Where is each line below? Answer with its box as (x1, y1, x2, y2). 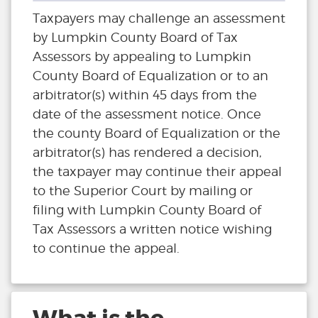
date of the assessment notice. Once (33, 106, 261, 122)
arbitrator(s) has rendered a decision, (33, 145, 262, 160)
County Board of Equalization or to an (33, 68, 268, 84)
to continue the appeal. (33, 241, 180, 256)
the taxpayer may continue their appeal (33, 164, 282, 180)
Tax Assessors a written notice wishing (33, 221, 272, 237)
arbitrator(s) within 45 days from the (33, 87, 257, 103)
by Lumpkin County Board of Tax (33, 30, 238, 45)
